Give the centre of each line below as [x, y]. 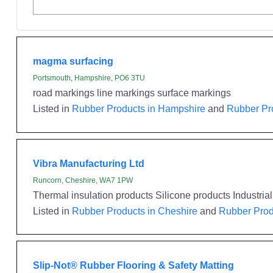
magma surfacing [73, 61]
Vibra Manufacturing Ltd [88, 163]
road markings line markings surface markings [132, 93]
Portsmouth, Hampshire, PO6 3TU [89, 78]
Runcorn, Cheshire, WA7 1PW [83, 180]
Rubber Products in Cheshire [134, 211]
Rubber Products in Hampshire [138, 108]
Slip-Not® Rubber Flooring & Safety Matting [133, 265]
